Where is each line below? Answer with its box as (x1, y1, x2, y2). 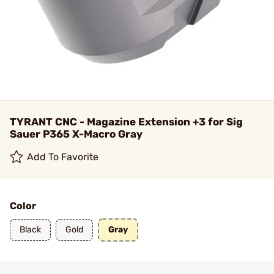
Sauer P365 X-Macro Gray (10, 128, 143, 140)
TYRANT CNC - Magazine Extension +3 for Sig (10, 116, 243, 128)
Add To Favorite (27, 151, 99, 163)
